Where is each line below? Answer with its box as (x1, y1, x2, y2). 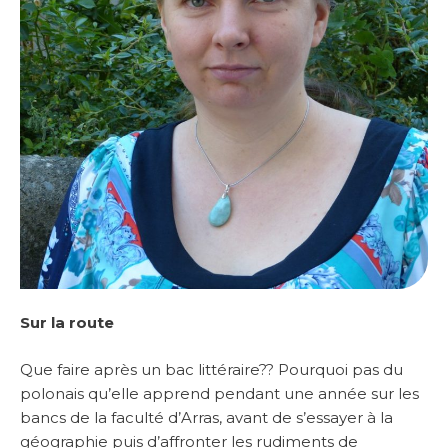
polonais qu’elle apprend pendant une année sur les (20, 383, 419, 403)
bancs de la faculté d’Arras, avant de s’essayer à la (20, 407, 393, 427)
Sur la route (20, 313, 114, 333)
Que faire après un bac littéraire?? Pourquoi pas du (20, 359, 403, 379)
